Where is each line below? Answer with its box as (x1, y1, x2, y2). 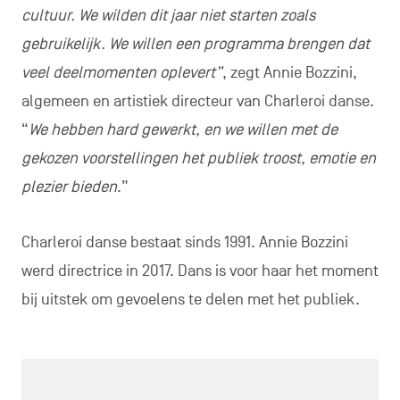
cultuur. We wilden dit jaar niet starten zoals (21, 6, 315, 26)
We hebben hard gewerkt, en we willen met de (28, 121, 337, 140)
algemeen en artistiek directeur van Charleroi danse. (21, 92, 374, 112)
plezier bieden (21, 178, 117, 197)
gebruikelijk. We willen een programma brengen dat (21, 35, 370, 54)
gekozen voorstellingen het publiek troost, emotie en (21, 149, 376, 169)
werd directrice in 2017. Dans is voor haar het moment (21, 262, 379, 281)
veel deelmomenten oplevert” (21, 63, 222, 83)
